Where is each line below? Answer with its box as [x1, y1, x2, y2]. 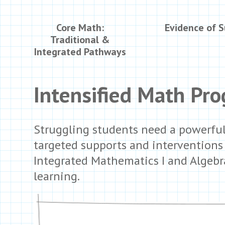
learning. [34, 168, 80, 184]
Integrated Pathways [34, 45, 126, 58]
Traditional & [50, 33, 109, 46]
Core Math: [56, 21, 104, 34]
